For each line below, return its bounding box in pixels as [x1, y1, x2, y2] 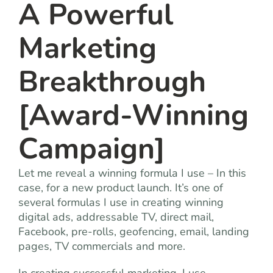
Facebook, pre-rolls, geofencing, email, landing [18, 224, 249, 239]
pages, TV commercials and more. [18, 238, 185, 253]
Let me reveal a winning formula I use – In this [18, 165, 246, 180]
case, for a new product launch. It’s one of [18, 180, 223, 195]
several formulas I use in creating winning [18, 194, 224, 210]
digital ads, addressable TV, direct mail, [18, 209, 214, 224]
